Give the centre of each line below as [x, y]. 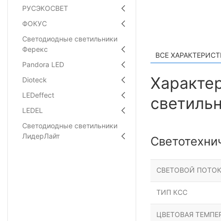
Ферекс [35, 49]
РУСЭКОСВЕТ [45, 8]
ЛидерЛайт [41, 136]
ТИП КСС [172, 192]
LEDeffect [38, 95]
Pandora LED [43, 65]
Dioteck [35, 80]
